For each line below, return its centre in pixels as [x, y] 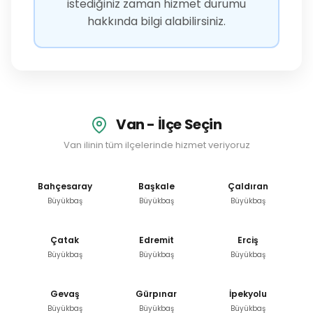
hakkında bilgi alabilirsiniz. [156, 21]
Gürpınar [156, 294]
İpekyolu [248, 294]
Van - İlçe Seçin [168, 124]
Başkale [156, 187]
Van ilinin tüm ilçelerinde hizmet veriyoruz [156, 145]
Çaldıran [248, 187]
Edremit [156, 240]
